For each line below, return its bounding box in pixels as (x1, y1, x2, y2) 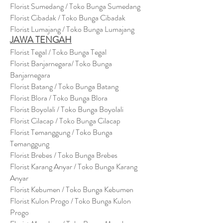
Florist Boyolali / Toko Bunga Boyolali (10, 104, 123, 115)
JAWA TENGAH (10, 33, 72, 46)
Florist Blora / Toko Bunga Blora (10, 92, 108, 104)
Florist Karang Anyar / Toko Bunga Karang (10, 161, 137, 172)
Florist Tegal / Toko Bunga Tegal (10, 46, 107, 58)
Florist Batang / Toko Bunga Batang (10, 81, 118, 92)
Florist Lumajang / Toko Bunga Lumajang (10, 23, 134, 35)
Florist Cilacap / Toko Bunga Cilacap (10, 115, 120, 126)
